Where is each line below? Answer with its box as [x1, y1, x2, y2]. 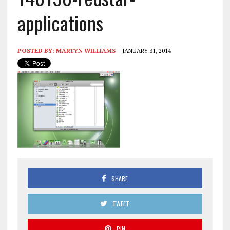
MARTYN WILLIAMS [55, 46, 116, 54]
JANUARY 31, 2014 [122, 46, 171, 54]
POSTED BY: [17, 46, 56, 54]
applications [17, 8, 103, 37]
